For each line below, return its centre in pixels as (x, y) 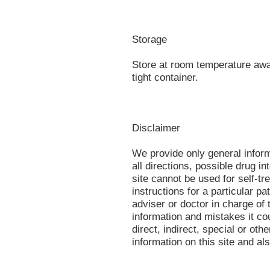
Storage (149, 39)
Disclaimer (156, 127)
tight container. (165, 77)
